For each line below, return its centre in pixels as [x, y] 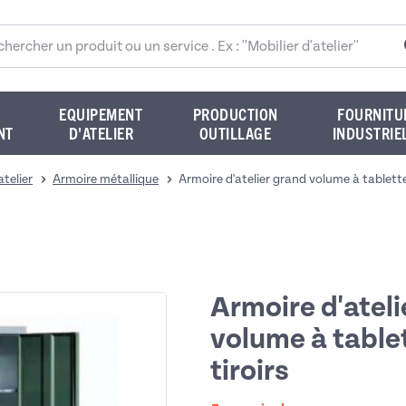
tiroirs [250, 372]
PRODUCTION [235, 114]
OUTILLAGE [235, 133]
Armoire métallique [106, 179]
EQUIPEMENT [101, 114]
